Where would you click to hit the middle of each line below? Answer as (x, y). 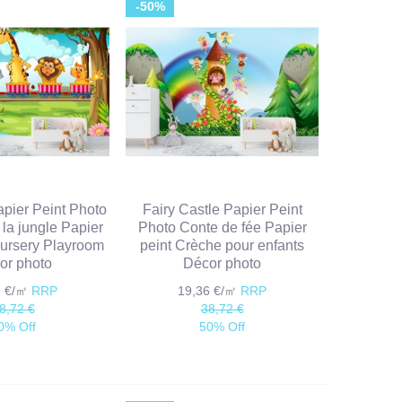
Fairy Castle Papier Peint (222, 210)
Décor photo (223, 264)
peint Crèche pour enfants (223, 246)
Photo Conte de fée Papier (222, 228)
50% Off (223, 327)
